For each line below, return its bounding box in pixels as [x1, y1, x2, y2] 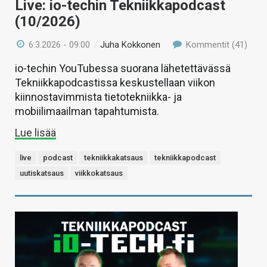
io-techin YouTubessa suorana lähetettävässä [15, 62, 231, 75]
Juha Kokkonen [100, 39, 161, 51]
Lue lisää [15, 126, 56, 139]
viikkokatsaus [75, 169, 123, 178]
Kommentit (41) [183, 39, 247, 51]
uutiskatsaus [20, 169, 64, 178]
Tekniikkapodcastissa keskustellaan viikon [15, 76, 215, 89]
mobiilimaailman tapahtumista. [15, 105, 159, 118]
